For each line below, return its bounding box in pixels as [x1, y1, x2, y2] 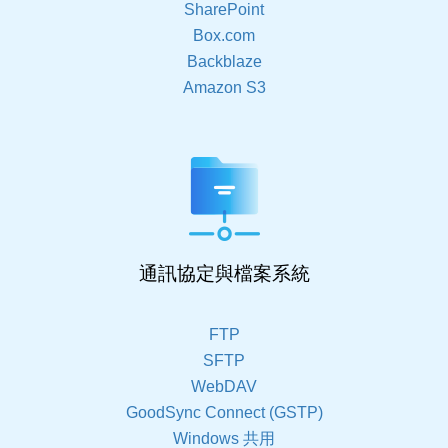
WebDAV [191, 378, 257, 395]
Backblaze [186, 53, 262, 70]
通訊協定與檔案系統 [138, 263, 310, 284]
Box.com [193, 27, 255, 44]
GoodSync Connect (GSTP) [125, 404, 323, 421]
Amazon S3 [182, 79, 266, 96]
